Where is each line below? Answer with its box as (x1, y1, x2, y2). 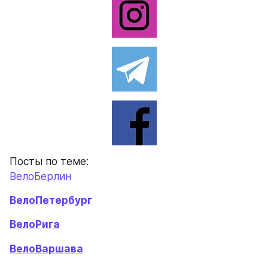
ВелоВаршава (10, 242, 83, 255)
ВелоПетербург (10, 194, 92, 206)
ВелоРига (10, 218, 60, 231)
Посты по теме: (10, 155, 89, 167)
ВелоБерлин (10, 170, 71, 182)
